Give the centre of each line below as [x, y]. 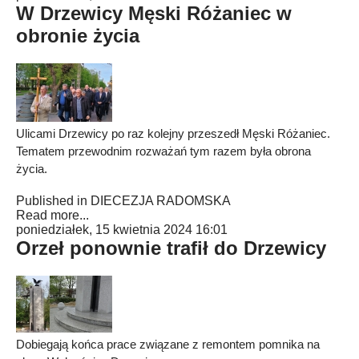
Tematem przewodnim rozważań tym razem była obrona [163, 151]
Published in [52, 201]
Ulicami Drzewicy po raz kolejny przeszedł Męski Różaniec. [173, 133]
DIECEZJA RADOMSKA [161, 201]
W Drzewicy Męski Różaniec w [154, 13]
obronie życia [78, 36]
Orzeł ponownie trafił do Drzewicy [171, 248]
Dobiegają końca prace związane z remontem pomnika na [168, 344]
